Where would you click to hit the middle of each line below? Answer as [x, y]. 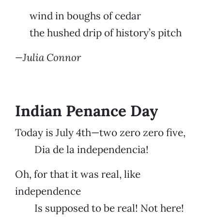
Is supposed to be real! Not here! [100, 208]
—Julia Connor [48, 58]
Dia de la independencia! [82, 150]
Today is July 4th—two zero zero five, [100, 133]
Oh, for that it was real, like [78, 174]
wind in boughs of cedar [78, 16]
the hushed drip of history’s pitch [98, 33]
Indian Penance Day [86, 111]
